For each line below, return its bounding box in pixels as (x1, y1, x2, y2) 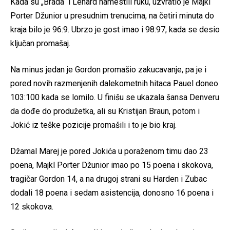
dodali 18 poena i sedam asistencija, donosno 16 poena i (10, 188, 214, 198)
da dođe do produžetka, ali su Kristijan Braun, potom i (10, 106, 200, 117)
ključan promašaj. (10, 39, 70, 49)
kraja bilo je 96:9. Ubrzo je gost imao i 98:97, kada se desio (10, 25, 220, 35)
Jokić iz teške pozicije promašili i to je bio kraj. (10, 120, 177, 130)
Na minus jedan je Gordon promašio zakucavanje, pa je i (10, 65, 206, 75)
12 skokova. (10, 202, 53, 212)
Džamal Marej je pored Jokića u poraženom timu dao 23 (10, 146, 208, 157)
